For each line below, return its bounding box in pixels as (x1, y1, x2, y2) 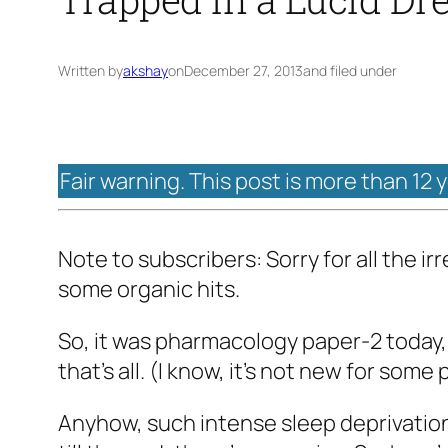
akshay (123, 61, 168, 81)
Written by (58, 61, 123, 81)
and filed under (303, 61, 397, 81)
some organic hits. (58, 274, 240, 305)
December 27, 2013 (184, 61, 303, 81)
